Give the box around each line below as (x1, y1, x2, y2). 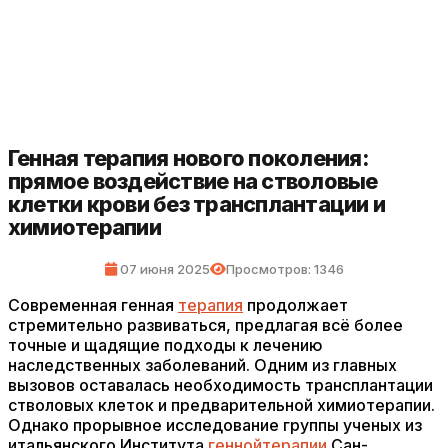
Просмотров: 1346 (225, 261, 344, 277)
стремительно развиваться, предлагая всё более (8, 315, 403, 335)
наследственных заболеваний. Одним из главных (8, 355, 397, 375)
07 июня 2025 (116, 261, 210, 277)
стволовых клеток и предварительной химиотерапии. (8, 395, 435, 415)
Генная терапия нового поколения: (8, 145, 369, 171)
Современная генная (8, 295, 178, 315)
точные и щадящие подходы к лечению (8, 335, 323, 355)
